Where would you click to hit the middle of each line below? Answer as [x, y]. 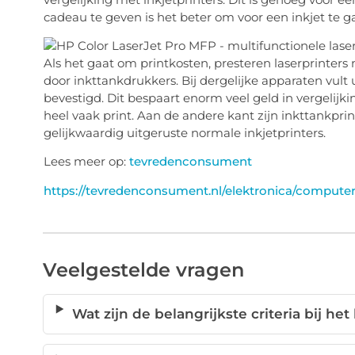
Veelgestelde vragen [143, 270]
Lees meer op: [86, 162]
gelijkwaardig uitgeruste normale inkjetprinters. [184, 132]
